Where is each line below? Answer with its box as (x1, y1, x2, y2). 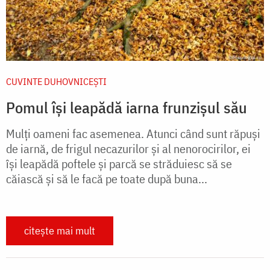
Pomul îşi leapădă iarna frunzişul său (6, 97, 247, 118)
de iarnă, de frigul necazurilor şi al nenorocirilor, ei (6, 140, 251, 157)
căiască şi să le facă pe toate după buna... (6, 171, 207, 187)
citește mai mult (24, 224, 95, 238)
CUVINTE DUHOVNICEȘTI (6, 75, 107, 88)
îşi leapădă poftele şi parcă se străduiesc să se (6, 155, 232, 172)
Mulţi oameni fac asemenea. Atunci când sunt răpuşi (6, 125, 260, 142)
